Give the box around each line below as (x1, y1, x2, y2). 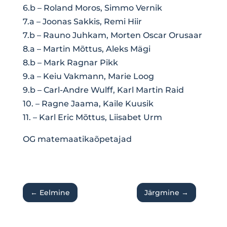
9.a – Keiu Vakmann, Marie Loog (22, 71, 154, 81)
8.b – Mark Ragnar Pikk (22, 57, 118, 67)
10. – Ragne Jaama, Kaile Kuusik (22, 98, 154, 108)
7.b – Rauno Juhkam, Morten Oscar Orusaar (22, 30, 202, 40)
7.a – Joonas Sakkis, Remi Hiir (22, 16, 142, 26)
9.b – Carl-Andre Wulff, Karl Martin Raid (22, 85, 184, 95)
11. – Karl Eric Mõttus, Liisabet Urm (22, 112, 162, 122)
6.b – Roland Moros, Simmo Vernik (22, 3, 162, 13)
